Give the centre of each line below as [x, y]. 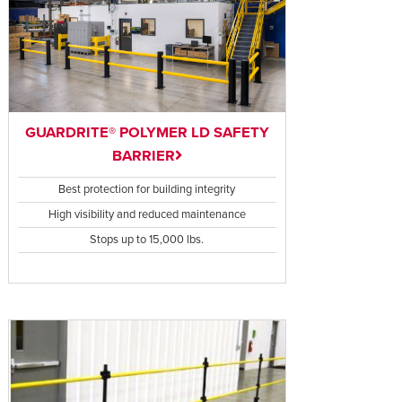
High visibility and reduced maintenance [147, 214]
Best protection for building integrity [147, 189]
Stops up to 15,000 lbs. [147, 239]
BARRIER [143, 156]
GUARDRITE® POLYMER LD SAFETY [147, 132]
